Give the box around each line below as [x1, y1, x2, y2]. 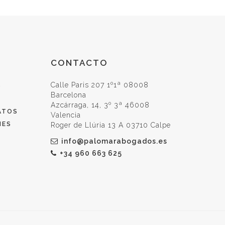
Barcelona [51, 91, 86, 99]
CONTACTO [51, 58, 108, 68]
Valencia [51, 111, 81, 119]
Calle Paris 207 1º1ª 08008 [51, 81, 149, 89]
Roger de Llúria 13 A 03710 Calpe [51, 121, 171, 129]
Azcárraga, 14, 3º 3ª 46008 [51, 101, 150, 109]
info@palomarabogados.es [61, 137, 167, 145]
